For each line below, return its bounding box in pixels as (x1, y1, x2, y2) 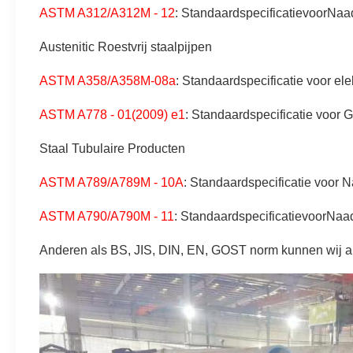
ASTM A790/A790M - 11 (39, 210, 174, 223)
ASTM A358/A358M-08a (39, 74, 176, 87)
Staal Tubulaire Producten (39, 142, 185, 155)
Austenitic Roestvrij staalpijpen (39, 40, 212, 54)
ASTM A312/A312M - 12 (39, 6, 175, 20)
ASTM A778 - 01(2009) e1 (39, 108, 185, 121)
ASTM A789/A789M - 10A (39, 176, 184, 189)
